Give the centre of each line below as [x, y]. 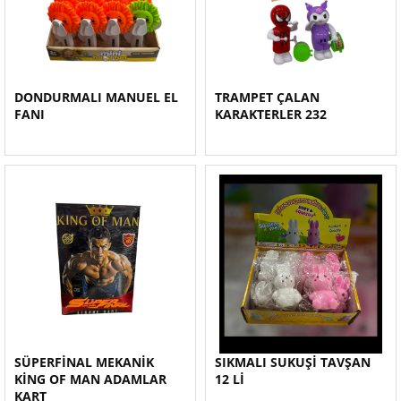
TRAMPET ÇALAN [267, 97]
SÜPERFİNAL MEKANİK [84, 362]
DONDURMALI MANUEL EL [96, 97]
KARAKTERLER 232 [271, 114]
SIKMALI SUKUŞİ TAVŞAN [293, 362]
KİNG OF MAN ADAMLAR [90, 379]
